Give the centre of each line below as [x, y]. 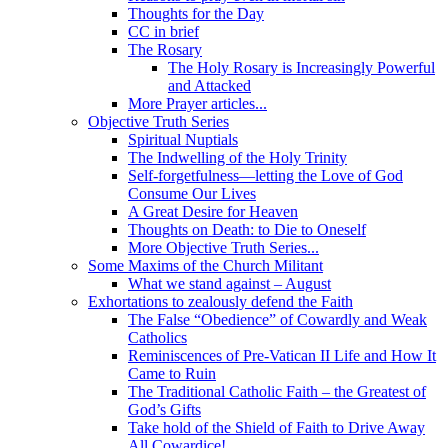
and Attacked [209, 85]
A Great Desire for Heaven [213, 211]
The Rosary [165, 49]
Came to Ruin [172, 373]
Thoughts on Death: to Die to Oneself [247, 229]
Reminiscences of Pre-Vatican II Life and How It [282, 355]
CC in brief [163, 31]
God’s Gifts [164, 409]
